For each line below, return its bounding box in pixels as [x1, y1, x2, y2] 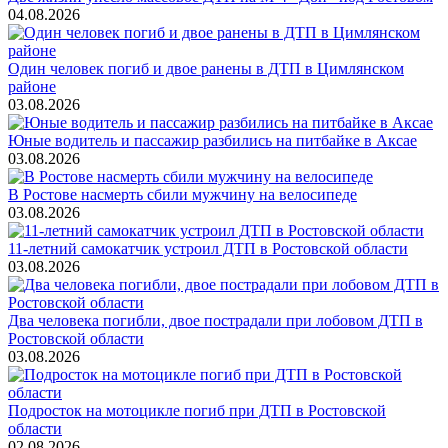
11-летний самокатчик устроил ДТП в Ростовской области [8, 239, 408, 257]
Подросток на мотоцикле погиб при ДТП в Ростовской [8, 401, 386, 419]
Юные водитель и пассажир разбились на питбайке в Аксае [8, 131, 417, 149]
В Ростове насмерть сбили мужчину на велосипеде [8, 185, 357, 203]
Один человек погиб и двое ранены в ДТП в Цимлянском [8, 59, 404, 77]
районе [8, 77, 56, 95]
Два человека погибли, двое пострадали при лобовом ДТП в [8, 311, 423, 329]
